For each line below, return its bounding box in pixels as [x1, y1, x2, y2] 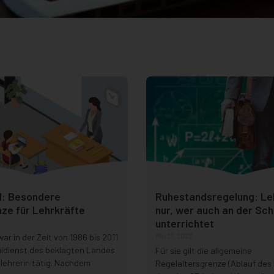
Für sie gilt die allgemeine [155, 245, 252, 256]
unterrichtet [155, 217, 214, 231]
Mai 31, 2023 [155, 231, 193, 240]
